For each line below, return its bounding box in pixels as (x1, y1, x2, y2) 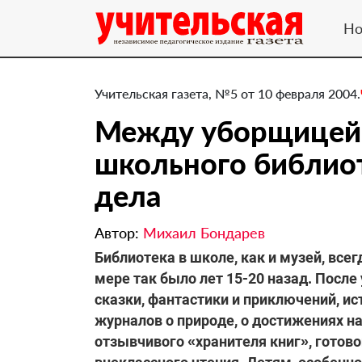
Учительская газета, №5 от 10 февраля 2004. (95, 86, 360, 101)
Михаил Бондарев (143, 224, 265, 242)
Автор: (95, 224, 143, 242)
